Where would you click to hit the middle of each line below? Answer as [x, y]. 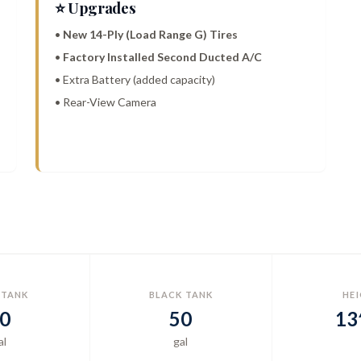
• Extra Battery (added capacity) [135, 80]
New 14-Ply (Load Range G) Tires [150, 35]
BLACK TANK [180, 295]
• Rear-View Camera [105, 102]
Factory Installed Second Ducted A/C [162, 57]
